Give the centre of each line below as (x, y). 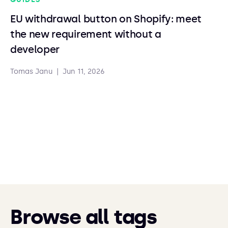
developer (35, 49)
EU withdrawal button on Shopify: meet (106, 19)
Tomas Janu (31, 72)
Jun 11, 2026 (84, 72)
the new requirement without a (86, 34)
